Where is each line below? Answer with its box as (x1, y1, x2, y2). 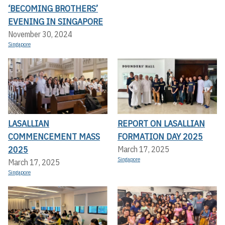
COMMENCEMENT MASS (8, 131, 100, 143)
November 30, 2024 (8, 29, 72, 39)
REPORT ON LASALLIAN (118, 118, 205, 130)
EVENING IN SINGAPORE (8, 15, 103, 27)
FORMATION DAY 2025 (118, 131, 203, 143)
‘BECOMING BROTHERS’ (8, 2, 98, 14)
